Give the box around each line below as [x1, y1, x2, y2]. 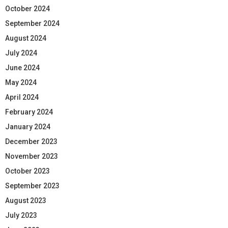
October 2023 [5, 166, 50, 175]
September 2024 [5, 19, 60, 27]
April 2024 [5, 93, 39, 101]
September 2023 [5, 181, 60, 190]
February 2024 [5, 107, 53, 116]
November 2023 [5, 152, 58, 160]
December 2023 [5, 137, 58, 146]
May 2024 [5, 78, 37, 87]
